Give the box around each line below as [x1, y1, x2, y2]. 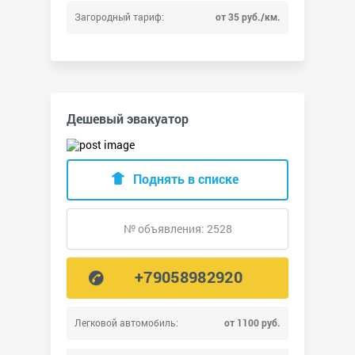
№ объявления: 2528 [123, 221, 232, 237]
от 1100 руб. [224, 316, 281, 330]
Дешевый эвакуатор [67, 110, 189, 128]
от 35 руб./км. [216, 10, 281, 24]
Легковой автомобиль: [74, 316, 178, 330]
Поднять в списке [132, 170, 239, 188]
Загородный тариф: [74, 10, 164, 24]
